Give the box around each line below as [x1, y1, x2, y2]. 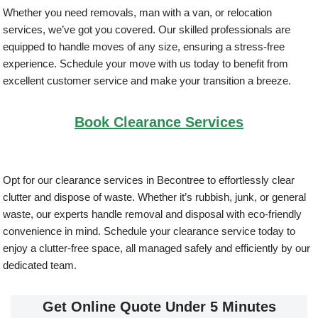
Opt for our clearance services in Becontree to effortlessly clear [3, 174, 295, 186]
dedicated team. [3, 259, 77, 271]
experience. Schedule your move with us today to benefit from [3, 57, 289, 70]
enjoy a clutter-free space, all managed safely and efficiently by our [3, 242, 311, 254]
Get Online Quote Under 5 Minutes [42, 299, 276, 314]
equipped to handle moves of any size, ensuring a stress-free [3, 40, 285, 53]
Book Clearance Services [75, 114, 243, 130]
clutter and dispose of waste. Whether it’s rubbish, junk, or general [3, 191, 307, 203]
